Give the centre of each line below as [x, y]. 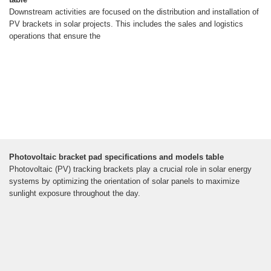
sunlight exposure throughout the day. [75, 194]
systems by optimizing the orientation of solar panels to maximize [124, 181]
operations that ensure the [55, 36]
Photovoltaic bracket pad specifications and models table [116, 157]
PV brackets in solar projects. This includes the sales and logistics [126, 24]
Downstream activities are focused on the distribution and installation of [134, 12]
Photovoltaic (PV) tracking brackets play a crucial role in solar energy [130, 169]
